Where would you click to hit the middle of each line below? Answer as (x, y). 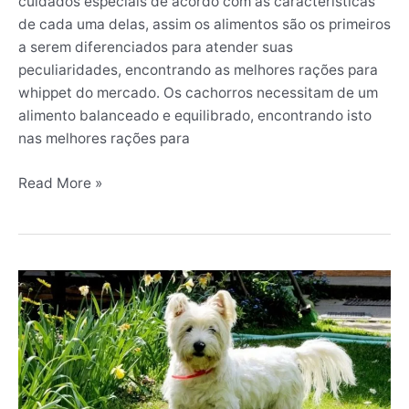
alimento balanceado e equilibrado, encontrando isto (195, 116)
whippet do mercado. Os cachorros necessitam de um (198, 93)
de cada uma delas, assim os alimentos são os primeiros (204, 25)
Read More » (60, 183)
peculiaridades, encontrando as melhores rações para (198, 70)
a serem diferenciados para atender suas (156, 47)
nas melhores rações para (104, 139)
